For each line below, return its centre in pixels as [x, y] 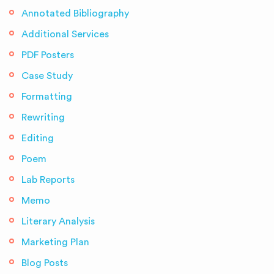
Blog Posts [45, 263]
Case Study [47, 76]
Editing [38, 138]
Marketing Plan [55, 242]
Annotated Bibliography [75, 13]
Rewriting [43, 117]
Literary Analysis [58, 221]
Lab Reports [48, 180]
